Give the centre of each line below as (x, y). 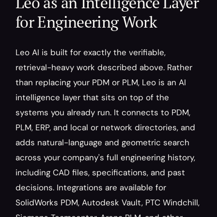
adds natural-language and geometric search (102, 142)
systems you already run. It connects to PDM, (103, 112)
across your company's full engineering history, (105, 157)
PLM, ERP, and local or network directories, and (105, 127)
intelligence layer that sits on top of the (92, 97)
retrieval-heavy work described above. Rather (104, 67)
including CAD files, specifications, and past (100, 172)
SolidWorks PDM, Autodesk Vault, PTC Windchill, (108, 202)
